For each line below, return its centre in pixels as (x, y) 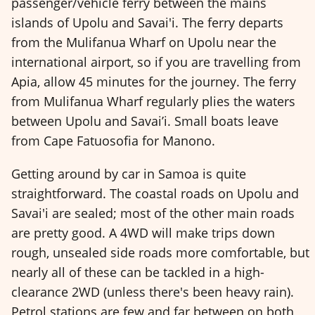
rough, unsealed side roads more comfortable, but (160, 252)
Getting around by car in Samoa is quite (129, 173)
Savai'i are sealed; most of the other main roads (153, 213)
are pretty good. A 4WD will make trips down (143, 232)
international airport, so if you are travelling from (156, 62)
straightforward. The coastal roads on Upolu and (155, 193)
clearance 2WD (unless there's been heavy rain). (153, 291)
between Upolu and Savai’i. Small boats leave (145, 121)
